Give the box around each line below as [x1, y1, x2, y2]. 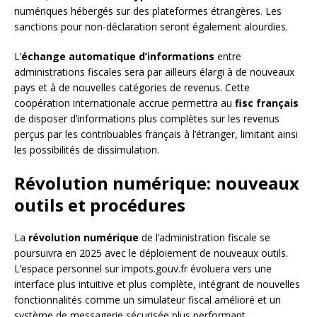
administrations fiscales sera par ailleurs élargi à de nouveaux [14, 65, 294, 79]
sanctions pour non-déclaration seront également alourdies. [14, 20, 288, 34]
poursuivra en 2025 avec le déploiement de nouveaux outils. [14, 246, 288, 260]
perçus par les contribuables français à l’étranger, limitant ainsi [14, 127, 298, 142]
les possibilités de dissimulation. [14, 143, 159, 157]
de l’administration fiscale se [139, 231, 270, 245]
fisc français [235, 96, 299, 110]
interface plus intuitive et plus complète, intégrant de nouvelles [14, 277, 300, 292]
